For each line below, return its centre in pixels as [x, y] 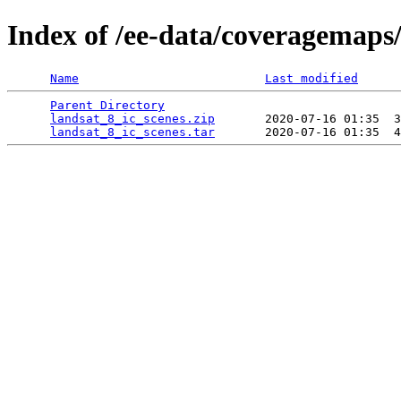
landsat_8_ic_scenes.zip [132, 118]
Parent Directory [107, 105]
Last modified [311, 78]
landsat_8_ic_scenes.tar [132, 132]
